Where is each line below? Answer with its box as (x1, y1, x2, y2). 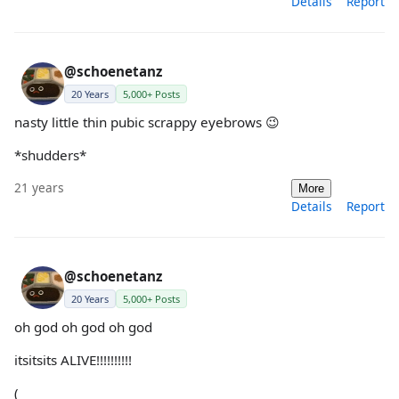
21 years (14, 178, 64, 196)
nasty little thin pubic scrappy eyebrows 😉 (14, 113, 280, 132)
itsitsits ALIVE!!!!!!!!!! (14, 350, 132, 369)
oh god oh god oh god (14, 317, 152, 336)
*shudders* (14, 146, 86, 165)
